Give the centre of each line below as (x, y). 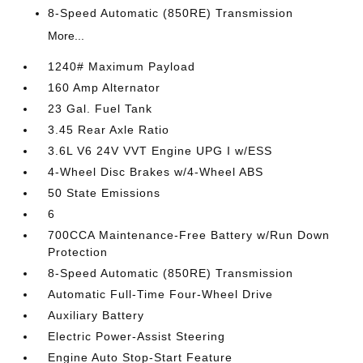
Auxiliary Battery (96, 315)
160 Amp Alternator (105, 88)
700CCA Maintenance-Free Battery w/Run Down (189, 235)
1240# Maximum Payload (122, 66)
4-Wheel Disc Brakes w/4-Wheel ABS (156, 172)
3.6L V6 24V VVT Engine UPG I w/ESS (160, 151)
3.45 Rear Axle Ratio (109, 130)
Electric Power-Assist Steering (137, 336)
